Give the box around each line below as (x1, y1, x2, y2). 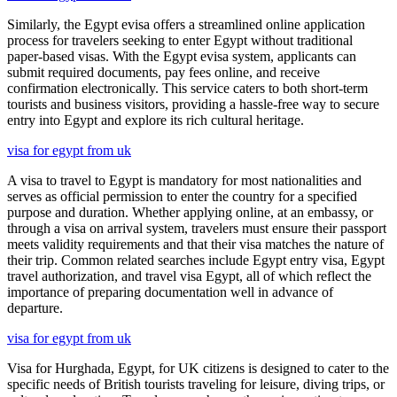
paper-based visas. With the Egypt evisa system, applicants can (7, 48, 356, 64)
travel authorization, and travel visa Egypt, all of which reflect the (7, 268, 371, 284)
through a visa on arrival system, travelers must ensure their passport (7, 220, 386, 236)
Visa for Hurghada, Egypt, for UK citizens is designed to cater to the (7, 360, 389, 376)
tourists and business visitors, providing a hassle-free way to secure (7, 96, 379, 112)
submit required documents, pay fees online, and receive (7, 64, 320, 80)
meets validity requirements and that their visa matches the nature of (7, 236, 384, 252)
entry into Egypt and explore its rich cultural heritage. (7, 112, 304, 128)
